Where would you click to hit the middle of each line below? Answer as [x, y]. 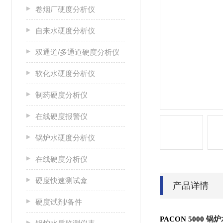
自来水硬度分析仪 [65, 31]
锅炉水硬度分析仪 [65, 138]
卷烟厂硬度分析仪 [65, 9]
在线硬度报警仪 [61, 116]
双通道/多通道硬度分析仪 [77, 52]
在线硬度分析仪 [61, 159]
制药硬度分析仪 [61, 95]
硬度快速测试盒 [61, 180]
